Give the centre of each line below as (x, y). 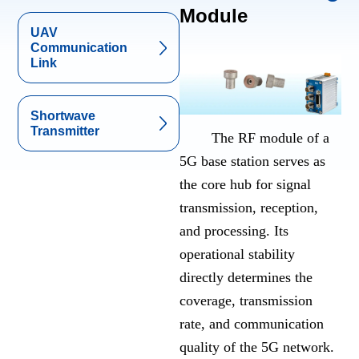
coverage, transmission (246, 301)
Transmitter (65, 131)
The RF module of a (254, 138)
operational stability (237, 254)
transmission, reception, (249, 208)
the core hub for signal (245, 185)
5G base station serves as (252, 161)
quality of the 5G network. (257, 347)
